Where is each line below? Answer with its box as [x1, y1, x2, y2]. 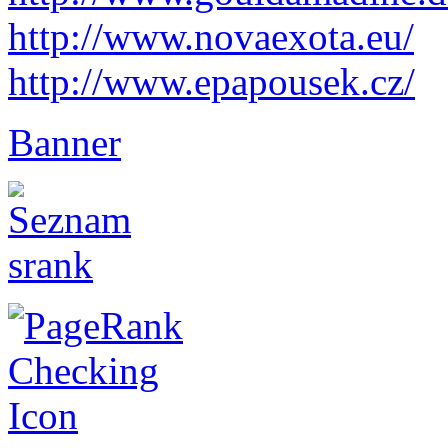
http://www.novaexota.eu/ [8, 15, 414, 59]
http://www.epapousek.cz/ [8, 60, 415, 104]
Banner [8, 121, 121, 165]
